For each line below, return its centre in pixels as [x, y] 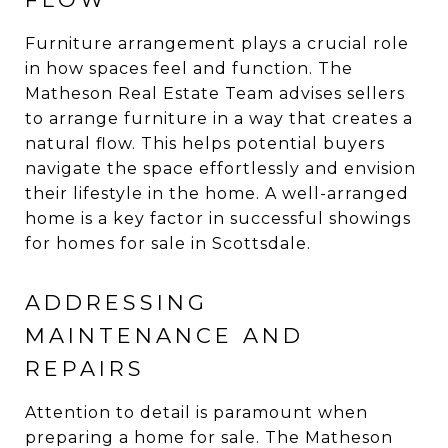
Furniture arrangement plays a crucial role [217, 43]
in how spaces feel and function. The [189, 68]
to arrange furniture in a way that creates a [219, 118]
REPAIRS [85, 368]
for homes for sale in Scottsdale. [168, 243]
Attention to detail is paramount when [196, 412]
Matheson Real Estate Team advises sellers [215, 93]
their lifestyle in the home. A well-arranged [217, 193]
